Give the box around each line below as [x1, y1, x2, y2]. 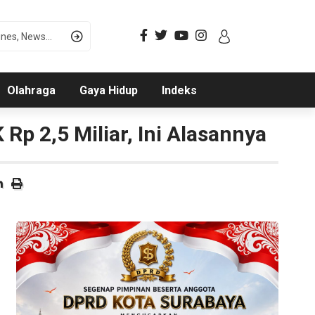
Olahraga [6, 84, 56, 98]
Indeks [161, 84, 197, 98]
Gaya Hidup [79, 84, 138, 98]
